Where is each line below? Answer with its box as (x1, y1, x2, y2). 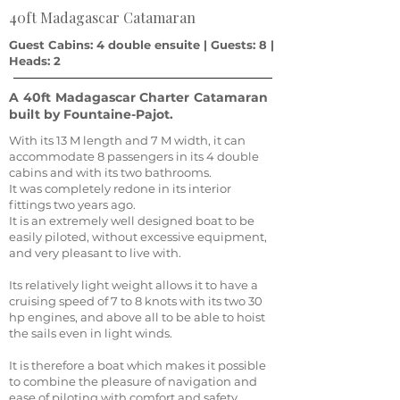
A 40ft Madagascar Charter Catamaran (9, 89, 268, 105)
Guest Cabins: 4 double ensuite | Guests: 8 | (9, 37, 274, 52)
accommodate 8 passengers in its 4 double (9, 149, 259, 163)
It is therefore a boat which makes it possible (9, 358, 266, 372)
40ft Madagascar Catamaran (9, 8, 196, 27)
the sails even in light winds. (9, 326, 172, 340)
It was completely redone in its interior (9, 181, 231, 196)
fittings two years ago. (9, 197, 136, 212)
